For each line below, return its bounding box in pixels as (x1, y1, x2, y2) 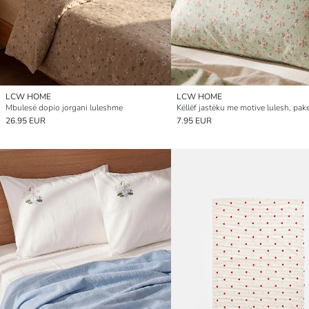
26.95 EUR (6, 115, 46, 127)
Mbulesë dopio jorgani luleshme (6, 102, 123, 114)
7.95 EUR (177, 115, 212, 127)
